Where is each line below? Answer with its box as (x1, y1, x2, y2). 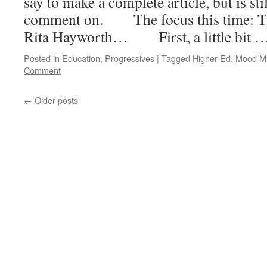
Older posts (32, 94, 78, 106)
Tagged (162, 52, 190, 64)
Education (62, 52, 100, 64)
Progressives (105, 52, 154, 64)
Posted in (24, 52, 60, 64)
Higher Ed (193, 52, 231, 64)
